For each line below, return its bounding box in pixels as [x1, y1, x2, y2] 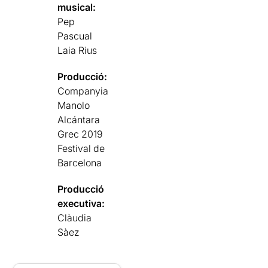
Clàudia [57, 211, 92, 224]
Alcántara [57, 113, 100, 126]
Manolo [57, 99, 90, 111]
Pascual [57, 29, 93, 42]
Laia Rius [57, 44, 98, 56]
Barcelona [57, 156, 102, 169]
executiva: [57, 197, 105, 209]
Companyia [57, 84, 109, 97]
